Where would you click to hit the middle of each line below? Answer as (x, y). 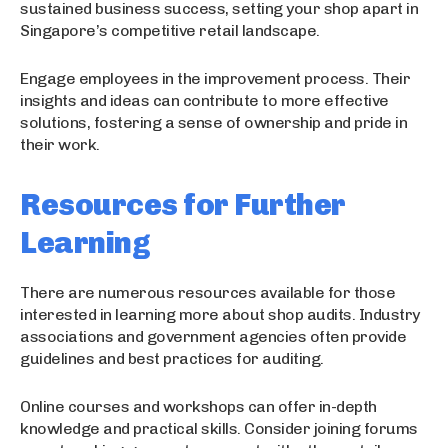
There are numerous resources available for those (207, 292)
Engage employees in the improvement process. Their (215, 78)
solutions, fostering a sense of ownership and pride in (213, 122)
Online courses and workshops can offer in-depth (198, 406)
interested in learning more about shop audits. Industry (220, 314)
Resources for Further (183, 204)
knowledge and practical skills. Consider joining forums (219, 428)
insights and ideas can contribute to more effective (204, 100)
